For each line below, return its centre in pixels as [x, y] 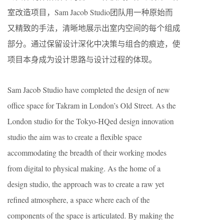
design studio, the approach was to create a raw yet [86, 184]
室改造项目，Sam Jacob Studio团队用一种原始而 [90, 12]
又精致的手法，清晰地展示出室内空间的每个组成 [94, 28]
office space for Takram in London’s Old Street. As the [92, 105]
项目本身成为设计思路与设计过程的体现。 [82, 59]
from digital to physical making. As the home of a [84, 168]
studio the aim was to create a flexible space [75, 137]
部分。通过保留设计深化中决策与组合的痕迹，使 [94, 43]
